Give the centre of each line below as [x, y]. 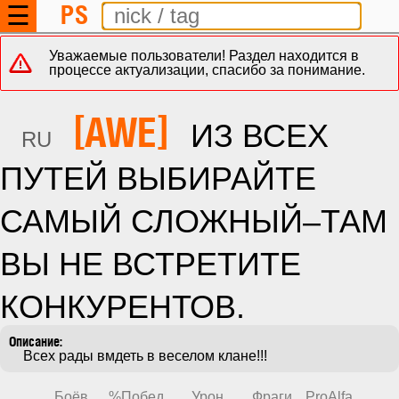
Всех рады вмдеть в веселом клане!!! [145, 356]
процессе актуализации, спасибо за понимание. [207, 70]
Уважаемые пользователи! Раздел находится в [204, 56]
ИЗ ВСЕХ [260, 136]
